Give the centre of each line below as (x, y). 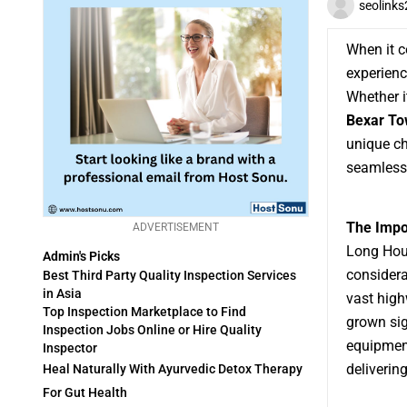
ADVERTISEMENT (175, 227)
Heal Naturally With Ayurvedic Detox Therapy (173, 369)
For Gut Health (85, 393)
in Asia (62, 294)
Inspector (70, 348)
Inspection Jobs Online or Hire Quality (152, 330)
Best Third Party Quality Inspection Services (169, 276)
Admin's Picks (81, 257)
